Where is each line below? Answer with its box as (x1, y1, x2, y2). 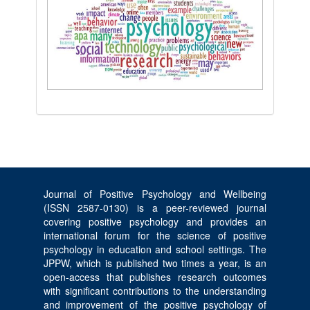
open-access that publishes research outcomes (43, 269, 267, 284)
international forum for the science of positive (43, 228, 267, 242)
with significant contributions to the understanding (43, 283, 267, 298)
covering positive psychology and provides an (43, 214, 267, 228)
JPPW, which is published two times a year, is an (43, 255, 267, 270)
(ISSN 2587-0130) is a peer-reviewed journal (43, 200, 267, 215)
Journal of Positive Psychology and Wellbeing (43, 186, 267, 201)
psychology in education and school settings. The (43, 241, 267, 256)
